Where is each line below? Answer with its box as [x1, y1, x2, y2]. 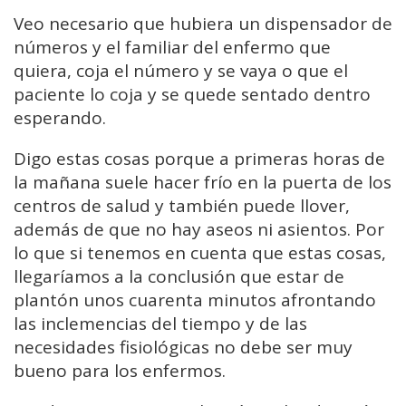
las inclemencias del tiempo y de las [14, 311, 307, 335]
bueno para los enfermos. [14, 358, 226, 382]
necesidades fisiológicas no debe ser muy [14, 334, 353, 359]
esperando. [14, 105, 106, 130]
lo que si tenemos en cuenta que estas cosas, [14, 240, 386, 265]
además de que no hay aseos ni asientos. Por [14, 217, 384, 241]
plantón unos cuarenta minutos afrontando [14, 287, 376, 312]
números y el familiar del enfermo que [14, 34, 331, 59]
